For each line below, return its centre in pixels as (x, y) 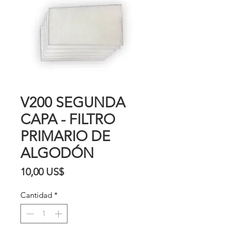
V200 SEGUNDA (73, 102)
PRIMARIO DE (65, 136)
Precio (78, 171)
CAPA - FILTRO (68, 119)
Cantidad (36, 195)
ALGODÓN (57, 153)
